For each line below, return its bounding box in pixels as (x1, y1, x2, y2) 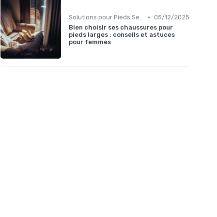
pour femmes (69, 38, 111, 46)
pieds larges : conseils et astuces (69, 31, 175, 39)
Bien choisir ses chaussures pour (69, 24, 173, 31)
